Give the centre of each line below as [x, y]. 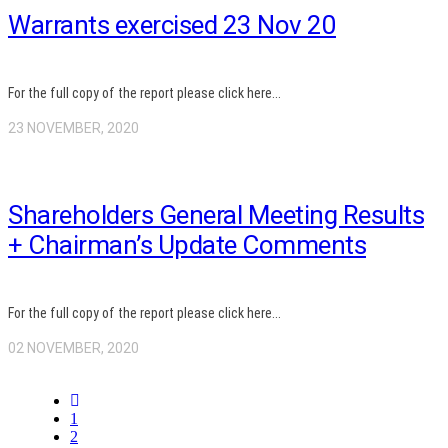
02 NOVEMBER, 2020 [73, 348]
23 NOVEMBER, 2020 [73, 128]
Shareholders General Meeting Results [216, 214]
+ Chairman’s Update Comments [187, 244]
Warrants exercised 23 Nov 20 [172, 24]
